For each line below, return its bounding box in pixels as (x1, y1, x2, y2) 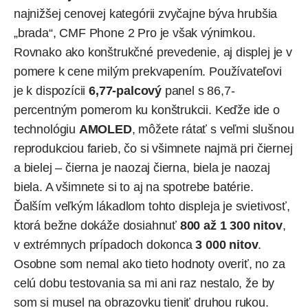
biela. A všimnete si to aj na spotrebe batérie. (14, 179, 254, 194)
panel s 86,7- (164, 83, 235, 98)
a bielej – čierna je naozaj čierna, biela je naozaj (14, 160, 270, 175)
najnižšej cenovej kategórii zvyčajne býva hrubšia (14, 6, 278, 21)
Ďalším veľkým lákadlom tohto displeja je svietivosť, (14, 199, 290, 213)
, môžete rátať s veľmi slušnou (131, 122, 294, 136)
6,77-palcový (89, 83, 165, 98)
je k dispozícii (14, 83, 89, 98)
